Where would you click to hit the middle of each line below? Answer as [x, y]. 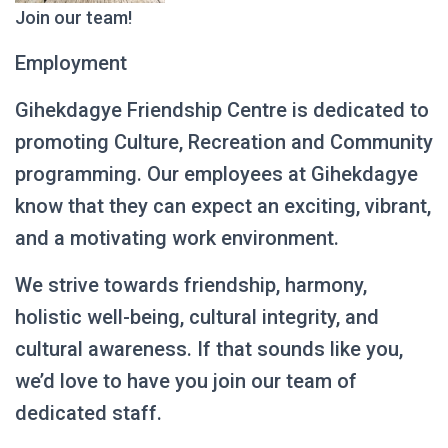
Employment [71, 63]
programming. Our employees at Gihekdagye [216, 174]
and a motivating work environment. [177, 238]
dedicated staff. [88, 413]
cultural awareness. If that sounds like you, [209, 349]
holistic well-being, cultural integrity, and [197, 317]
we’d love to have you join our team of [186, 381]
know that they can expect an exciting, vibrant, [223, 206]
